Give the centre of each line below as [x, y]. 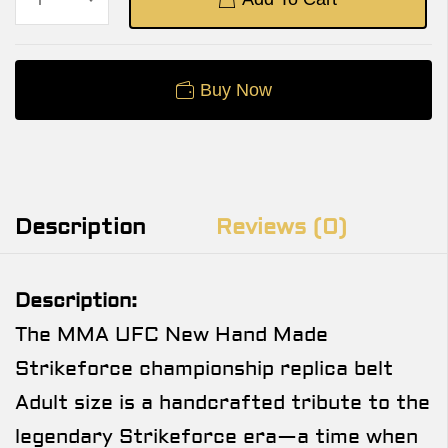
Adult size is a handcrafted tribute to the [222, 403]
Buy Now [235, 90]
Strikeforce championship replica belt [204, 369]
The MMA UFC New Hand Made [171, 335]
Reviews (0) [281, 227]
